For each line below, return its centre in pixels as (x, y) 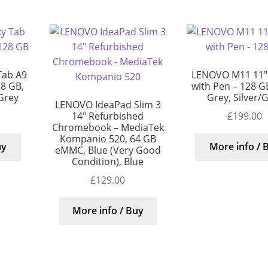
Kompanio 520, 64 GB (108, 139)
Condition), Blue (108, 162)
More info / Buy (108, 211)
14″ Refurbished (108, 116)
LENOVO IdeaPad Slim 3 (108, 105)
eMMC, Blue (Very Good (108, 150)
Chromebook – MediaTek (108, 127)
